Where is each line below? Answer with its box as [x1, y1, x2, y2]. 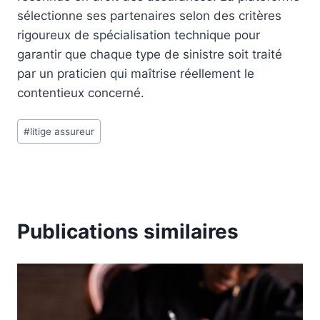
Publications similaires [17, 219, 239, 244]
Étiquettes [16, 116, 74, 131]
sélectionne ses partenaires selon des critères [17, 8, 281, 23]
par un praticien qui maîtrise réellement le [17, 66, 254, 81]
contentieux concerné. [17, 85, 144, 100]
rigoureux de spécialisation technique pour [17, 27, 260, 42]
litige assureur [30, 125, 95, 137]
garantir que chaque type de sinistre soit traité [17, 46, 282, 61]
